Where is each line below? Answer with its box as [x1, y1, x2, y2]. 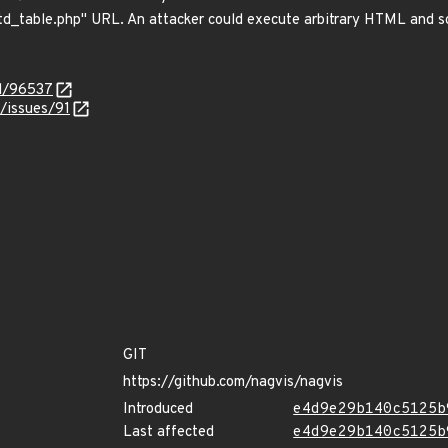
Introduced [123, 400, 193, 419]
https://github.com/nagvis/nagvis [123, 373, 343, 392]
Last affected [123, 423, 214, 442]
